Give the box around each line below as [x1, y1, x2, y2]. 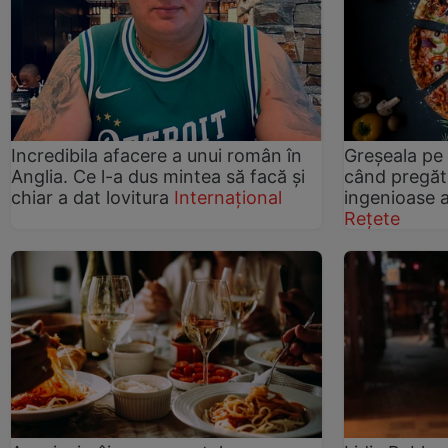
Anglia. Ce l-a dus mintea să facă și [11, 166, 305, 188]
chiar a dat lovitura [11, 187, 169, 209]
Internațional [174, 187, 282, 209]
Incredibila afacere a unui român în [11, 145, 302, 167]
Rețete [344, 208, 401, 230]
